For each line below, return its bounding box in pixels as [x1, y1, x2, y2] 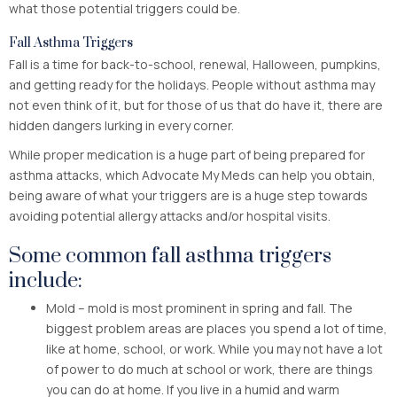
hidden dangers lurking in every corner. [9, 116, 234, 134]
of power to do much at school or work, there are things [46, 360, 373, 378]
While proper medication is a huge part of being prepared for [9, 145, 365, 163]
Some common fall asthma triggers [9, 242, 331, 269]
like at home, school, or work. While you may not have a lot [46, 339, 383, 357]
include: [9, 267, 82, 294]
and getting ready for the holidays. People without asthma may [9, 75, 375, 93]
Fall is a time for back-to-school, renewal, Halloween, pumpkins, [9, 55, 381, 73]
